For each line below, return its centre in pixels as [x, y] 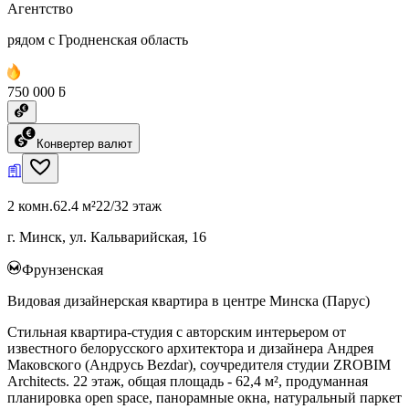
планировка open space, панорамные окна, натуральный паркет [204, 397]
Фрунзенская [63, 269]
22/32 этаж [129, 205]
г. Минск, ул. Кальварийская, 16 [107, 236]
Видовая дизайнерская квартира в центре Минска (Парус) [189, 300]
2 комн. [30, 205]
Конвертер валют [84, 143]
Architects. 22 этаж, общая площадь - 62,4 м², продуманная [188, 381]
